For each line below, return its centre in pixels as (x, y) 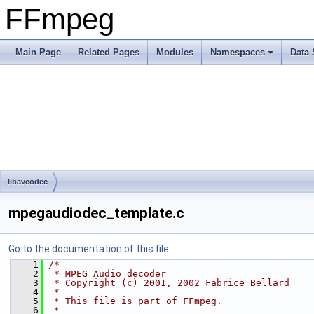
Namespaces (238, 52)
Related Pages (109, 52)
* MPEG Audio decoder (107, 274)
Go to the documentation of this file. (90, 249)
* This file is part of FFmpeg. (135, 301)
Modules (175, 52)
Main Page (38, 52)
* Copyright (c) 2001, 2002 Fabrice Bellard (169, 283)
